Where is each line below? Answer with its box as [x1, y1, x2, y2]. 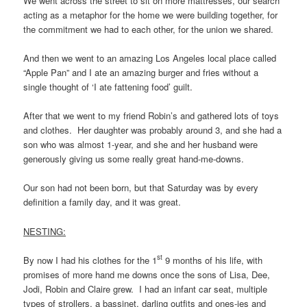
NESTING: [23, 224, 66, 238]
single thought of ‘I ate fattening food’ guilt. [23, 80, 193, 94]
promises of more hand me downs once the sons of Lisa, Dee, [23, 267, 271, 281]
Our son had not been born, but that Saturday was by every [23, 181, 259, 195]
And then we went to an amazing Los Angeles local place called [23, 51, 277, 65]
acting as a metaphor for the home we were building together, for [23, 8, 278, 22]
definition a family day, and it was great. [23, 195, 182, 209]
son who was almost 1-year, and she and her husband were [23, 138, 258, 151]
